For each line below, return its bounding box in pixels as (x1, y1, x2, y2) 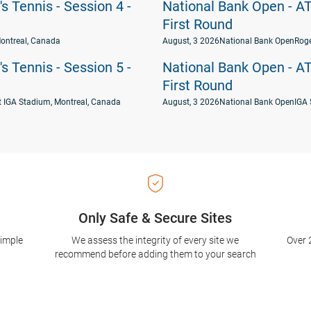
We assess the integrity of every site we (72, 235, 239, 246)
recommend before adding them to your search (54, 249, 256, 260)
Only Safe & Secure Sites (78, 210, 233, 226)
